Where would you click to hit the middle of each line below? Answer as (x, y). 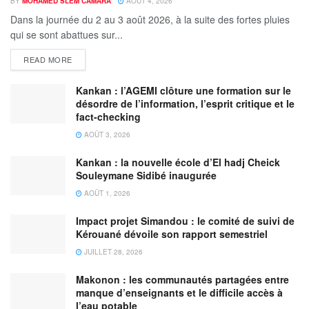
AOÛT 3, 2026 (106, 134)
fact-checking (108, 116)
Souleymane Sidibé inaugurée (149, 175)
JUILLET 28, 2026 (112, 251)
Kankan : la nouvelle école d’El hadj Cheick (178, 162)
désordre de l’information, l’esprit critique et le (185, 103)
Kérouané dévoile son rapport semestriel (172, 233)
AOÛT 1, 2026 (106, 193)
